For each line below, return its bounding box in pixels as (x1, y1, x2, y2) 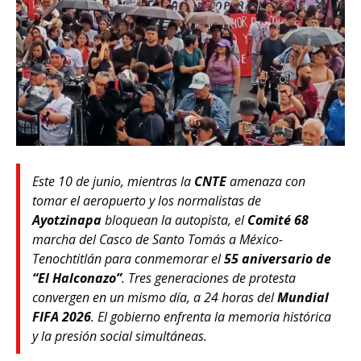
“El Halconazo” (32, 269, 122, 287)
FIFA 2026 (32, 308, 91, 326)
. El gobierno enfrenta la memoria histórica (91, 308, 331, 326)
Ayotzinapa (32, 211, 102, 229)
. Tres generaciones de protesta (122, 269, 296, 287)
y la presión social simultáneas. (32, 327, 207, 345)
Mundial (277, 288, 329, 306)
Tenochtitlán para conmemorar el (32, 250, 224, 268)
